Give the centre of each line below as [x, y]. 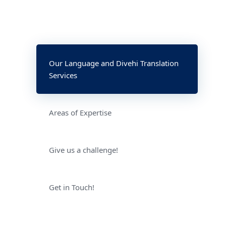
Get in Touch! [72, 187]
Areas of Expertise [80, 112]
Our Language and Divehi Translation [114, 63]
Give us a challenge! [83, 150]
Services [63, 75]
